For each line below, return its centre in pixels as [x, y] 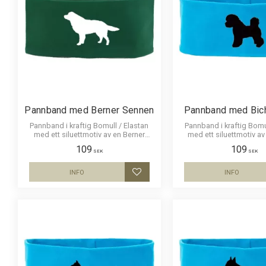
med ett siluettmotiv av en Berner [78, 134]
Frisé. [244, 143]
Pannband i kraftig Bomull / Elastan [89, 125]
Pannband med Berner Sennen [89, 110]
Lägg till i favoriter [174, 179]
